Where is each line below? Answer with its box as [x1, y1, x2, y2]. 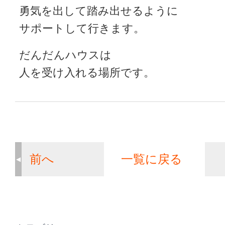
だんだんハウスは [19, 48, 111, 61]
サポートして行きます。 [19, 22, 145, 35]
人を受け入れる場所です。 [19, 66, 155, 79]
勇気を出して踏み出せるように [19, 4, 178, 17]
